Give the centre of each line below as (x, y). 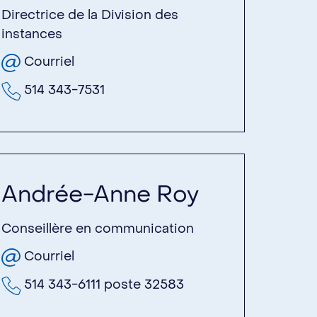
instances (32, 34)
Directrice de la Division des (90, 15)
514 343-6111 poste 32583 (102, 284)
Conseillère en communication (98, 229)
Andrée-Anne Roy (100, 194)
